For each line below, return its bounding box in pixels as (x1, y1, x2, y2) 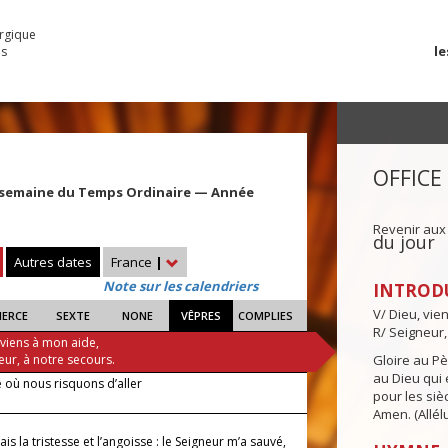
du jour (372, 230, 435, 255)
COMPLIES (237, 308, 293, 324)
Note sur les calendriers (103, 277, 258, 296)
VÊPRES (181, 308, 222, 324)
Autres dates (14, 253, 92, 272)
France (111, 253, 155, 272)
